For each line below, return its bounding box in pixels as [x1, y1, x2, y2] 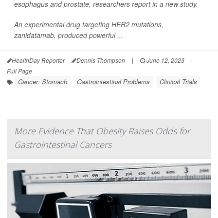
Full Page [7, 67, 32, 75]
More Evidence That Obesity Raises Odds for [14, 125, 190, 137]
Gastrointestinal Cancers [14, 139, 111, 150]
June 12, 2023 [145, 56, 184, 64]
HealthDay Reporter [12, 56, 65, 64]
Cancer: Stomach [18, 77, 67, 86]
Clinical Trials [160, 77, 197, 86]
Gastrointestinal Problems [77, 77, 150, 86]
